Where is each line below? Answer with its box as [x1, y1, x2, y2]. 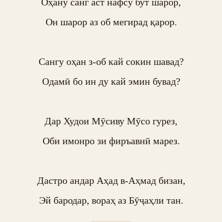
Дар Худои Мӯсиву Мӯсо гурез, [45, 115, 177, 126]
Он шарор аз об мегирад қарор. [45, 16, 177, 27]
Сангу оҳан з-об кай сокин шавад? [38, 56, 184, 67]
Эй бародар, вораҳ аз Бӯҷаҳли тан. [39, 195, 183, 206]
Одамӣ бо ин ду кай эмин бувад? [42, 76, 180, 87]
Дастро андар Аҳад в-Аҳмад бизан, [37, 175, 185, 186]
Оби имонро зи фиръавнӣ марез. [42, 135, 180, 146]
